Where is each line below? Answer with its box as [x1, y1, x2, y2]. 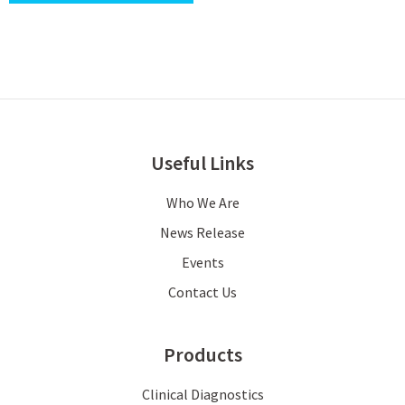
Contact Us [168, 283, 237, 302]
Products [163, 342, 242, 368]
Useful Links [151, 150, 254, 176]
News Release [160, 223, 245, 242]
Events [181, 253, 224, 272]
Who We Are [165, 193, 240, 212]
